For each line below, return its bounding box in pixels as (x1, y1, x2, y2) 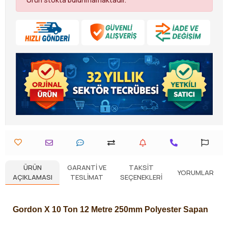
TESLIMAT (70, 173, 103, 182)
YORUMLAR (178, 167, 214, 177)
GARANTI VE (67, 163, 106, 173)
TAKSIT (129, 163, 154, 173)
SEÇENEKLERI (120, 173, 162, 182)
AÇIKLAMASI (12, 173, 52, 182)
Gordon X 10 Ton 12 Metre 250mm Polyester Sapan (13, 205, 208, 214)
